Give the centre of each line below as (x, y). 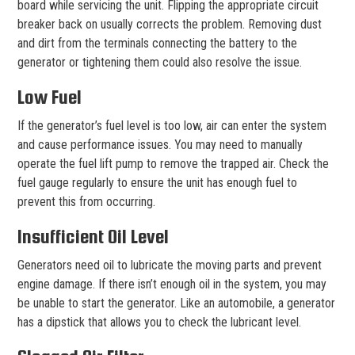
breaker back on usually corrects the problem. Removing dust (170, 24)
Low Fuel (50, 97)
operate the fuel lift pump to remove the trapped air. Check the (173, 163)
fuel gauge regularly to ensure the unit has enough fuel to (157, 182)
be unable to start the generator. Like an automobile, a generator (176, 303)
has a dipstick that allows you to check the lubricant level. (159, 322)
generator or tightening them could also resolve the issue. (160, 62)
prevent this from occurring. (86, 201)
